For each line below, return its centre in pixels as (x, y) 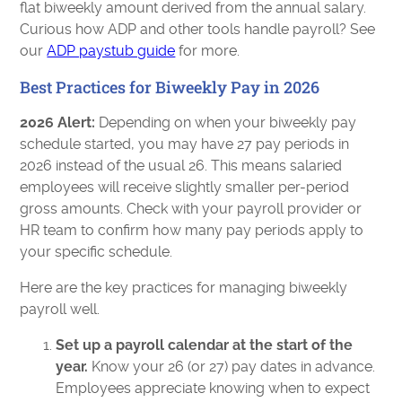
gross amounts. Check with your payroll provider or (191, 208)
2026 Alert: (58, 122)
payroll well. (60, 309)
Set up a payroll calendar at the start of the (205, 345)
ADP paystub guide (111, 50)
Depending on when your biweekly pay (226, 122)
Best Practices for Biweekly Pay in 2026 (170, 87)
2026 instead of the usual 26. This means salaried (181, 165)
